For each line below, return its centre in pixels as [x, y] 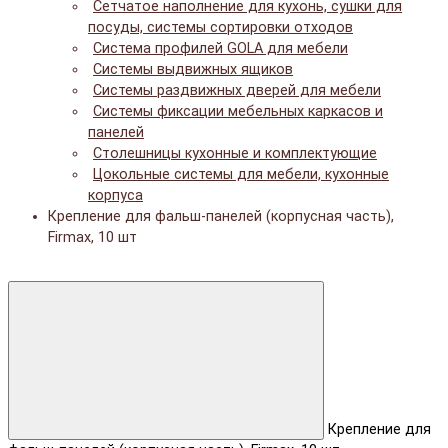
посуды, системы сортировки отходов [220, 28]
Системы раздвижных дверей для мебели [237, 91]
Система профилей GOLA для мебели [220, 49]
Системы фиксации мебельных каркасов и [238, 112]
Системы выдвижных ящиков [193, 70]
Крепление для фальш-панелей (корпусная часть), [221, 217]
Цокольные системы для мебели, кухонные [241, 175]
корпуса [115, 196]
